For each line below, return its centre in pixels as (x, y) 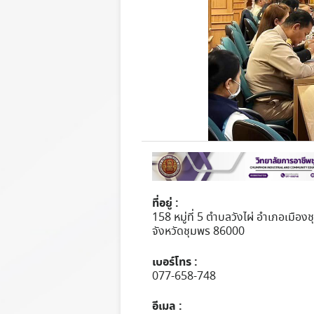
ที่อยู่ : (165, 204)
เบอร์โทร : (175, 262)
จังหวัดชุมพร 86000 (198, 232)
